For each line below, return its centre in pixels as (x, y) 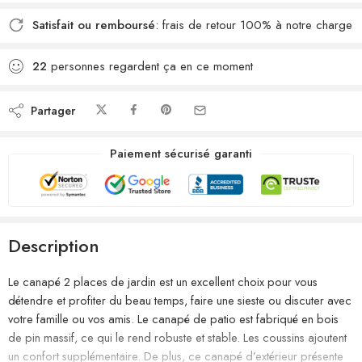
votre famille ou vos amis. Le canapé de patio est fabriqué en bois (173, 318)
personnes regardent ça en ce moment (150, 66)
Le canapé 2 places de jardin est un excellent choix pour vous (163, 281)
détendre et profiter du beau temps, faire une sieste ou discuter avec (180, 300)
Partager (50, 110)
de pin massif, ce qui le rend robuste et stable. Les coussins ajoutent (177, 337)
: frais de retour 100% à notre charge (254, 25)
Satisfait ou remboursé (94, 25)
